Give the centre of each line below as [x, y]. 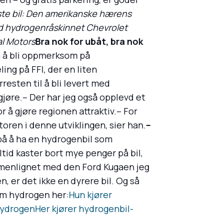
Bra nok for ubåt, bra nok [89, 42]
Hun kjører [90, 195]
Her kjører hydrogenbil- [84, 209]
